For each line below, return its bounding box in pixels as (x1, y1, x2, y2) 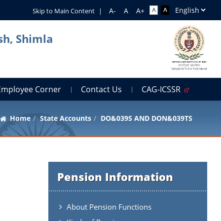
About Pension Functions (66, 201, 151, 212)
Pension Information (57, 169, 173, 184)
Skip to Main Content (32, 6, 95, 15)
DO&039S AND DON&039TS (100, 113, 192, 123)
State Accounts (39, 113, 91, 123)
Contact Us (81, 83, 122, 95)
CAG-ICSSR (142, 83, 185, 95)
